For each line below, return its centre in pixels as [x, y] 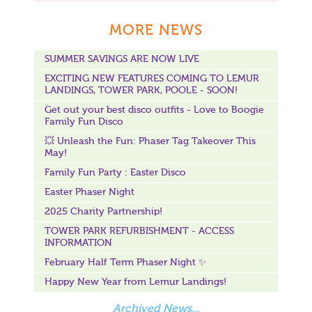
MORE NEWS [156, 31]
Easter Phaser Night [89, 193]
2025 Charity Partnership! [103, 212]
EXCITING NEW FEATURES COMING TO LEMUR [152, 79]
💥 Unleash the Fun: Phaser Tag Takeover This [150, 142]
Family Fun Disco [84, 122]
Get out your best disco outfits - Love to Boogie [154, 110]
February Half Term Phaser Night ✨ [126, 263]
